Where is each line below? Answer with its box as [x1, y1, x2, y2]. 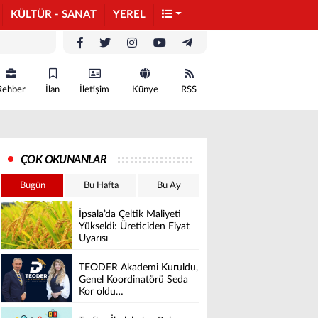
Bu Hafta [83, 181, 119, 190]
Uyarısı [79, 234, 108, 244]
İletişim [79, 85, 109, 94]
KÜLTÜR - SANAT [11, 9, 97, 20]
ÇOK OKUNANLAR [21, 154, 107, 165]
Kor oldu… [79, 287, 124, 297]
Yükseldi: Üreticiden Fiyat [79, 221, 190, 232]
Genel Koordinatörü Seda [79, 275, 188, 285]
